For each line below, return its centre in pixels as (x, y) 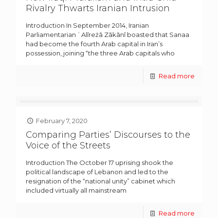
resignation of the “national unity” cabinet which (100, 181)
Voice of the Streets (68, 146)
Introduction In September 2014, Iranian (87, 26)
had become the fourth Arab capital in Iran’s (94, 44)
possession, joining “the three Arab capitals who (100, 53)
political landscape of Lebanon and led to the (97, 172)
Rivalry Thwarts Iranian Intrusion (98, 9)
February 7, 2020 (62, 121)
